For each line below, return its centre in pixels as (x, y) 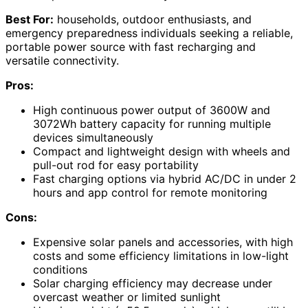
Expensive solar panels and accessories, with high (163, 242)
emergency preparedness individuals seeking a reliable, (149, 33)
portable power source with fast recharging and (131, 46)
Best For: (30, 19)
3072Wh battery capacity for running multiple (152, 123)
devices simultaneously (93, 137)
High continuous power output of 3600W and (152, 110)
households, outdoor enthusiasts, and (153, 19)
